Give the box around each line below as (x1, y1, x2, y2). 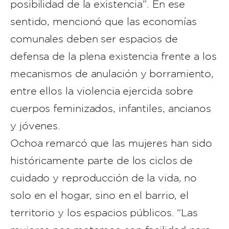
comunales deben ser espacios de (10, 33, 178, 44)
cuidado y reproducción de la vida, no (10, 172, 197, 184)
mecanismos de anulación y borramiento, (10, 68, 214, 79)
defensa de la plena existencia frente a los (10, 51, 217, 62)
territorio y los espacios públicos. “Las (10, 207, 198, 218)
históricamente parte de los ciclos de (10, 155, 193, 166)
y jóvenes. (10, 120, 61, 131)
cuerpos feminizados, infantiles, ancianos (10, 103, 211, 114)
